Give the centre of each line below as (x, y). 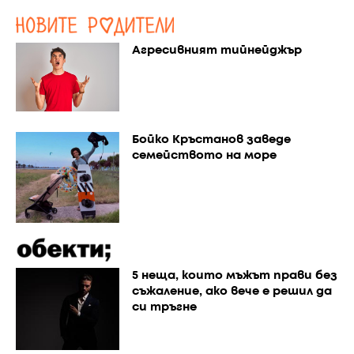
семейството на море (204, 155)
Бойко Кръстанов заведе (211, 139)
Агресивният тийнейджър (217, 50)
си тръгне (164, 307)
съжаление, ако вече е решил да (232, 291)
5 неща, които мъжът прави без (234, 275)
